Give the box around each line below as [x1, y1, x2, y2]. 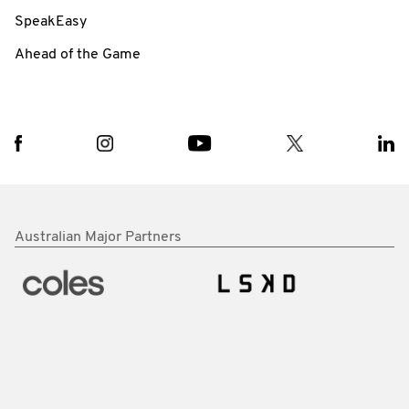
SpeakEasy [15, 14, 87, 29]
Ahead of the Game [15, 47, 141, 62]
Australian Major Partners [15, 229, 182, 245]
